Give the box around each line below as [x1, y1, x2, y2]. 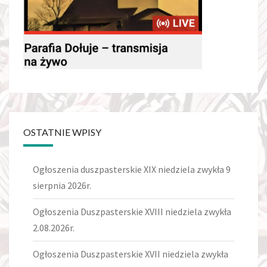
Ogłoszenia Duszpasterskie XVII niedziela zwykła [33, 247, 228, 260]
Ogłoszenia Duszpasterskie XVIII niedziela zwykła [33, 205, 231, 218]
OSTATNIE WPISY [23, 126, 101, 138]
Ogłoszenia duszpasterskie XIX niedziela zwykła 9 [33, 163, 231, 175]
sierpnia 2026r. [33, 179, 91, 191]
